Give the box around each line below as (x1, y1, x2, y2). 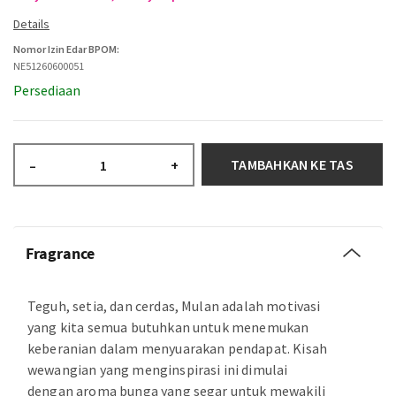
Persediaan (13, 81, 80, 99)
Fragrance (26, 243, 95, 263)
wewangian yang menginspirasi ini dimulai (27, 361, 288, 378)
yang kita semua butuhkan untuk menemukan (27, 318, 309, 336)
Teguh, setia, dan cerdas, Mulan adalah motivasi (27, 297, 321, 315)
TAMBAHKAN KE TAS (231, 156, 354, 173)
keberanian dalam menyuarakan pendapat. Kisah (27, 339, 328, 357)
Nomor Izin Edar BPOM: (13, 42, 119, 56)
